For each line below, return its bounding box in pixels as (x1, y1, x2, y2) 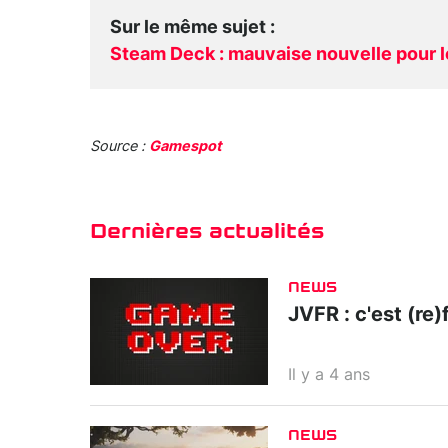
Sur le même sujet (110, 19, 266, 38)
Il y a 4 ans (288, 367, 370, 384)
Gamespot (149, 139, 222, 155)
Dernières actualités (90, 219, 324, 244)
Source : (90, 139, 149, 155)
